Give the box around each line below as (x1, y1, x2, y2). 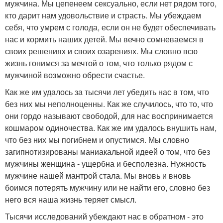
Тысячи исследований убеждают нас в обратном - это (5, 210, 204, 222)
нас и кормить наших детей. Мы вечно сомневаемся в (5, 33, 204, 45)
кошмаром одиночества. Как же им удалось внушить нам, (5, 121, 217, 133)
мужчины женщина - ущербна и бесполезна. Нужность (5, 157, 206, 169)
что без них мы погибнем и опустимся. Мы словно (5, 133, 189, 145)
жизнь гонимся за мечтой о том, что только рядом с (5, 57, 193, 69)
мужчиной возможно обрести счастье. (5, 69, 145, 81)
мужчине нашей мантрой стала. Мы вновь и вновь (5, 169, 191, 181)
